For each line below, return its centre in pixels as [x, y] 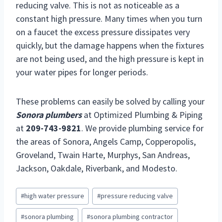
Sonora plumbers [49, 115]
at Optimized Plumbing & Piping [142, 115]
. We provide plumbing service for [142, 128]
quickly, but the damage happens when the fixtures [110, 46]
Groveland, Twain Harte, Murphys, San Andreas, [103, 155]
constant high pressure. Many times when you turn [109, 19]
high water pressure [54, 196]
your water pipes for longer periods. [82, 72]
